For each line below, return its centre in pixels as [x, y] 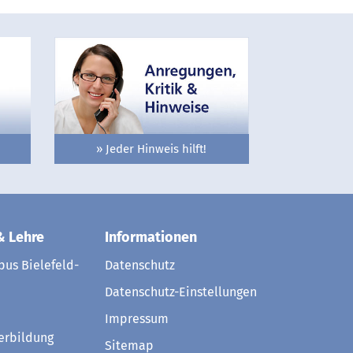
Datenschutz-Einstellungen [181, 292]
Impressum [137, 318]
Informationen [151, 237]
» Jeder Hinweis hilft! [152, 149]
